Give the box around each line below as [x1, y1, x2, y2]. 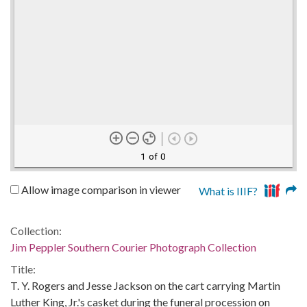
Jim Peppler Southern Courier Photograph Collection [10, 240, 256, 254]
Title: [10, 262, 36, 275]
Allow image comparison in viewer [19, 182, 181, 196]
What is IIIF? [199, 184, 258, 197]
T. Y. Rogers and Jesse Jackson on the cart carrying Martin [10, 278, 280, 292]
